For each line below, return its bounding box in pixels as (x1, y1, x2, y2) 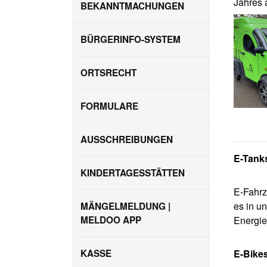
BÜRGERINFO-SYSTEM (80, 32, 181, 46)
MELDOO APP (80, 213, 141, 226)
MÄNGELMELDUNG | (80, 199, 170, 213)
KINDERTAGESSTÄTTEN (80, 166, 185, 179)
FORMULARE (80, 99, 138, 113)
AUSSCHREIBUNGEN (80, 132, 173, 146)
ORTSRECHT (80, 66, 136, 79)
